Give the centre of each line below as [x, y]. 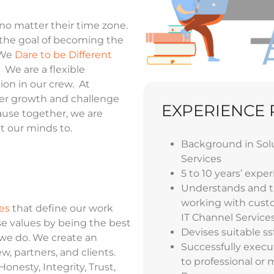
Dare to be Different [63, 54]
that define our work [61, 208]
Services [202, 158]
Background [212, 144]
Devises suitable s [224, 232]
